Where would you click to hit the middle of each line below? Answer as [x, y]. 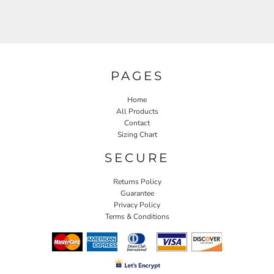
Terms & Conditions [137, 216]
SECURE [137, 157]
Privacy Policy [137, 205]
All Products [137, 111]
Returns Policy [137, 181]
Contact [137, 123]
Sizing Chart [137, 134]
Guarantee [137, 193]
